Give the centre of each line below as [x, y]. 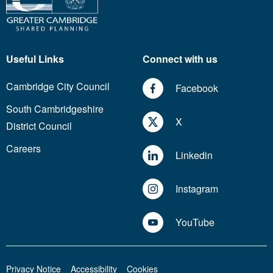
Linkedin [194, 155]
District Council [39, 126]
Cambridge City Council [58, 87]
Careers [23, 149]
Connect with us [180, 58]
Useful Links [35, 58]
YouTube [195, 222]
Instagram [197, 188]
